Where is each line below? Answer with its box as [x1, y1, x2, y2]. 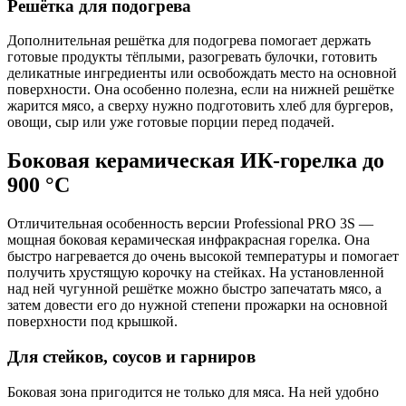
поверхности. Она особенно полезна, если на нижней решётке [7, 82, 394, 98]
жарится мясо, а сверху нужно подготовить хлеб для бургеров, [7, 98, 393, 114]
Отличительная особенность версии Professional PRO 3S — [7, 216, 373, 232]
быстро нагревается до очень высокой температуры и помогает [7, 248, 399, 265]
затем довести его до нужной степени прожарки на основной [7, 297, 388, 314]
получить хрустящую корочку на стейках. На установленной [7, 265, 384, 281]
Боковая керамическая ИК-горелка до [7, 149, 384, 173]
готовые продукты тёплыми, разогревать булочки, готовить [7, 49, 377, 65]
